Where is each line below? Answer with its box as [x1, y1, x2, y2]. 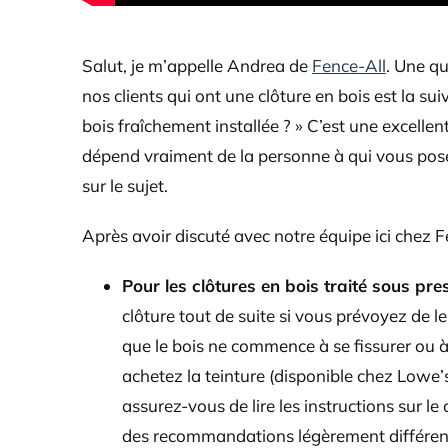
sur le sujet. [82, 175, 168, 197]
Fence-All [312, 55, 386, 77]
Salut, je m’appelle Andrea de [82, 55, 312, 77]
